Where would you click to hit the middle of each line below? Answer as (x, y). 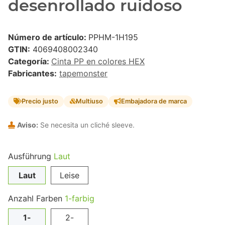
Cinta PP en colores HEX (98, 62)
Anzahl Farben (36, 198)
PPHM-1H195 (113, 37)
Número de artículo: (48, 37)
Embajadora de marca (154, 101)
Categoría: (30, 62)
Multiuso (89, 101)
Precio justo (40, 101)
